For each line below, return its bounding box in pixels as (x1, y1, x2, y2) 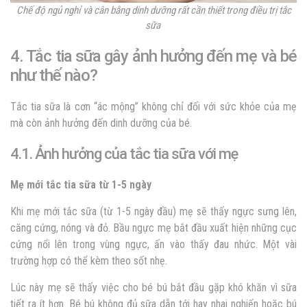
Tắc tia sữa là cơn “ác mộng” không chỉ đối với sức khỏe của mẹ (10, 100, 297, 114)
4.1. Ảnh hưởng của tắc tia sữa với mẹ (10, 145, 238, 163)
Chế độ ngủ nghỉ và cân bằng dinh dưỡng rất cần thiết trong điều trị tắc (16, 4, 291, 17)
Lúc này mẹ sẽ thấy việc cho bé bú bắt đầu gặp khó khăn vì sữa (10, 281, 297, 295)
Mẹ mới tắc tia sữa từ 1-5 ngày (10, 178, 151, 192)
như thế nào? (10, 66, 97, 86)
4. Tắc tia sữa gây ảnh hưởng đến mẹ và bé (10, 47, 297, 66)
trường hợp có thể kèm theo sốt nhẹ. (10, 254, 170, 268)
